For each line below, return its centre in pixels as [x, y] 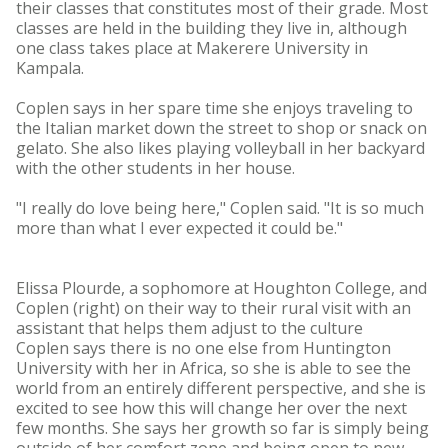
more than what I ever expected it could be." [179, 228]
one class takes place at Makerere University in [192, 48]
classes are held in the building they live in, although [211, 28]
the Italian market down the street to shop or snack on [221, 128]
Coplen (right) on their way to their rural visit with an [213, 308]
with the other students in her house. [155, 168]
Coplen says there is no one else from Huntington [203, 348]
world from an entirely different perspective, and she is [221, 388]
